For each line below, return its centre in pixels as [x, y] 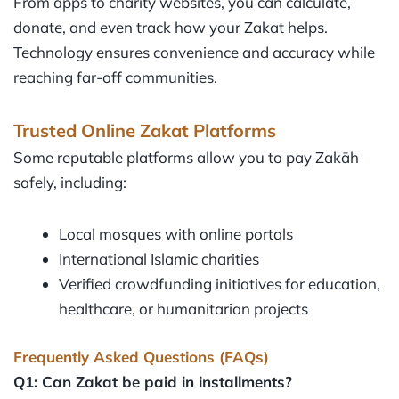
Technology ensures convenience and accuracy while [194, 52]
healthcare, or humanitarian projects [183, 309]
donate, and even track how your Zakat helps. [171, 27]
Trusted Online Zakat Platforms [145, 131]
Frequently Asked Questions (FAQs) [141, 356]
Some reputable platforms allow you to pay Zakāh [186, 158]
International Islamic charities [159, 259]
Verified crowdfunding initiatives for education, [220, 284]
